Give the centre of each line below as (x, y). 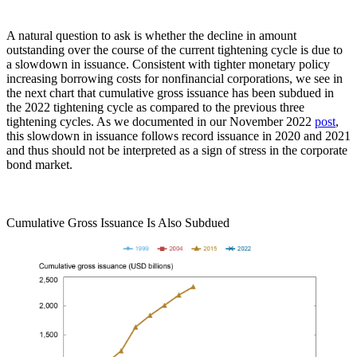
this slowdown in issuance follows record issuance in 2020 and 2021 (178, 135)
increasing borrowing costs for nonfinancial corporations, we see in (175, 78)
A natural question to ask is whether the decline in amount (151, 35)
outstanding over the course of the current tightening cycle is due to (175, 49)
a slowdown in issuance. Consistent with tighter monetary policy (168, 64)
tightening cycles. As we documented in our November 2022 (161, 121)
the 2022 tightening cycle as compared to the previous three (155, 107)
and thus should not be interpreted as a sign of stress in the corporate (177, 150)
